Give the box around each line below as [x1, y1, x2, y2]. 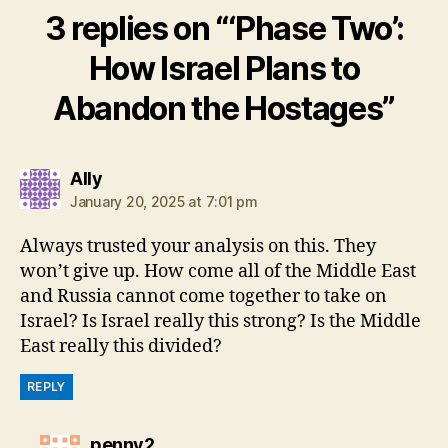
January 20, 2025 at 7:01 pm [70, 193, 258, 210]
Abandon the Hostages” [52, 89, 396, 128]
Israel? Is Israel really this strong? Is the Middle [20, 310, 421, 333]
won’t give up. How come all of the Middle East [20, 260, 416, 283]
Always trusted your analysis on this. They [20, 235, 376, 258]
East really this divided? [20, 335, 222, 358]
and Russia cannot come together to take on [20, 285, 387, 308]
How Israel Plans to [88, 49, 360, 88]
